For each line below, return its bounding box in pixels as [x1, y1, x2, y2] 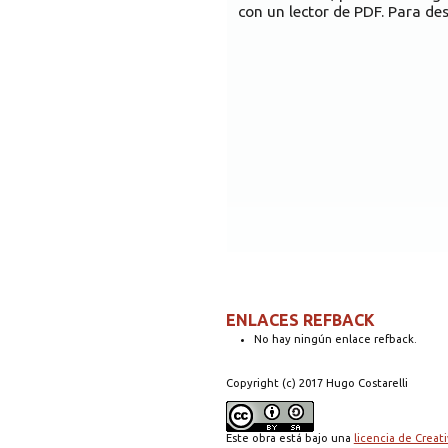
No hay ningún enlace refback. [253, 332, 417, 345]
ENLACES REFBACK [225, 310, 375, 329]
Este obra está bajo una [225, 432, 354, 445]
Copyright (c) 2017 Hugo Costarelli [225, 377, 408, 390]
